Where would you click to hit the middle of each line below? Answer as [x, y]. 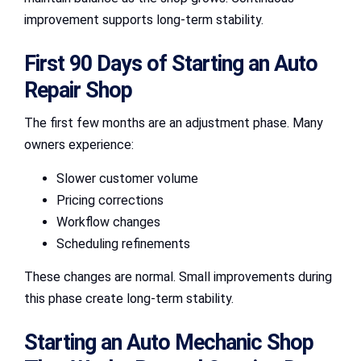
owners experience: [79, 145]
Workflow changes [108, 222]
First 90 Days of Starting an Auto [171, 64]
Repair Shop [78, 91]
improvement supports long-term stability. [144, 19]
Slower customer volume [127, 179]
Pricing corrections [110, 201]
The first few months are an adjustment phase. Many [174, 123]
